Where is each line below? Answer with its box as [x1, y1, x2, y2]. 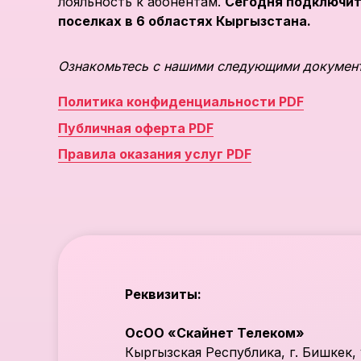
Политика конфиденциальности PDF [58, 93, 304, 110]
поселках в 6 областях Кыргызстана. [58, 13, 311, 29]
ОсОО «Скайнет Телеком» [125, 325, 305, 341]
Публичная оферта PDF [58, 120, 214, 136]
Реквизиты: [125, 286, 201, 302]
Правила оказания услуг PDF [58, 146, 251, 162]
